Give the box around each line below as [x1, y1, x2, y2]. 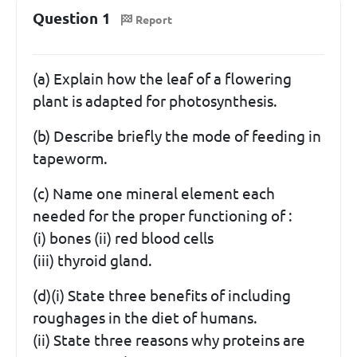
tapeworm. [33, 149, 108, 167]
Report [135, 13, 172, 26]
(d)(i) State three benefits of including [33, 286, 291, 304]
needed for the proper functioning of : [33, 206, 292, 225]
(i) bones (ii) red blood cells [33, 229, 214, 247]
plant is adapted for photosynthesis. [33, 92, 277, 110]
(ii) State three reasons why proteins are [33, 331, 305, 349]
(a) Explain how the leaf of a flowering [33, 69, 292, 88]
